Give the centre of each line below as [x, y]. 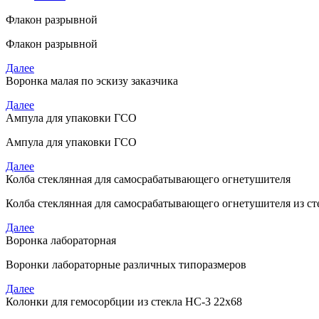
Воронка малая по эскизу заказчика [92, 81]
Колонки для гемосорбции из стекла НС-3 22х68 [124, 302]
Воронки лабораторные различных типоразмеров [126, 265]
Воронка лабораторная [61, 240]
